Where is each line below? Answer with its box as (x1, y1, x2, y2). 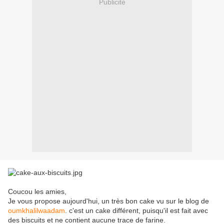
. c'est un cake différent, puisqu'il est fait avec (65, 206, 208, 215)
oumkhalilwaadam (8, 206, 65, 215)
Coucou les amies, (8, 187, 66, 196)
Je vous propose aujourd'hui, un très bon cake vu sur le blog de (8, 197, 209, 205)
